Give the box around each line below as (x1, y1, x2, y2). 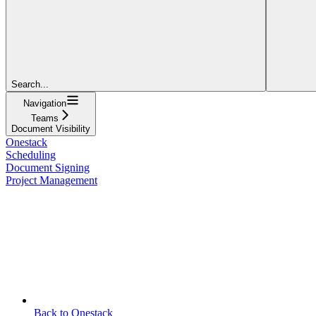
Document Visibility (11, 123, 90, 134)
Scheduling (6, 148, 56, 161)
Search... (11, 78, 49, 90)
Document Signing (6, 161, 90, 174)
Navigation (23, 97, 66, 109)
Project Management (6, 174, 97, 186)
